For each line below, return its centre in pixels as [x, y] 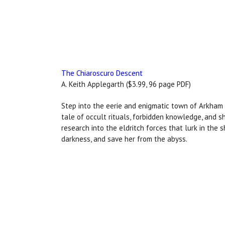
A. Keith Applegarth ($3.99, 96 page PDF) [126, 84]
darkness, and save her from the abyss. [124, 139]
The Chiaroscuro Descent [102, 73]
